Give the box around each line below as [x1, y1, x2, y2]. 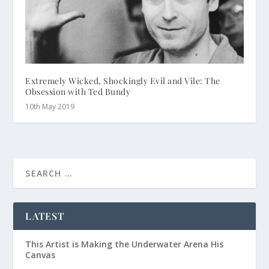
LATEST [25, 210, 65, 223]
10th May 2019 [25, 101, 75, 112]
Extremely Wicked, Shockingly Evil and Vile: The [25, 75, 220, 87]
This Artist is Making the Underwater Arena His [25, 238, 224, 250]
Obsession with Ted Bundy [25, 86, 131, 98]
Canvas [25, 249, 56, 261]
